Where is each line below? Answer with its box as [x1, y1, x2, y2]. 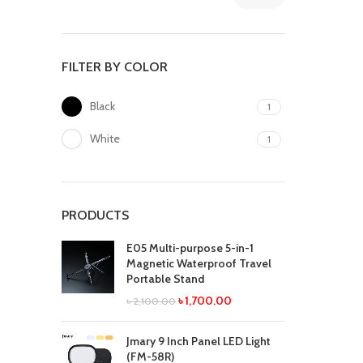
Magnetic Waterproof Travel [126, 256, 271, 271]
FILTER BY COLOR [62, 59, 168, 75]
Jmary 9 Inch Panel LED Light [126, 334, 271, 348]
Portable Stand [126, 271, 204, 286]
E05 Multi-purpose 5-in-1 [126, 241, 254, 255]
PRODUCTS [62, 207, 129, 223]
